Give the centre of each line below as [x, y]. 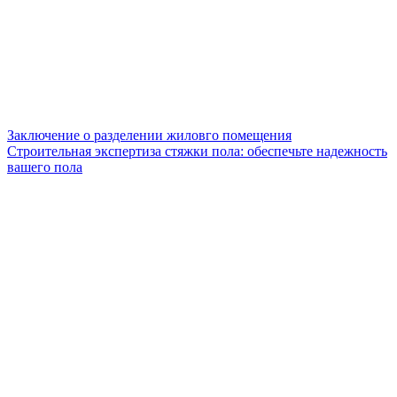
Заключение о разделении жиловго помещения [149, 136]
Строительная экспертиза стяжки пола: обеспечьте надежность [197, 152]
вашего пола [45, 167]
